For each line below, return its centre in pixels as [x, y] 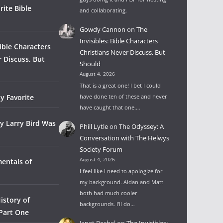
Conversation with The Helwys [125, 138]
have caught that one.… [110, 107]
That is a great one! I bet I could [120, 85]
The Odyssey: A [142, 126]
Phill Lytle [94, 126]
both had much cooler [109, 193]
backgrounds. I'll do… [108, 204]
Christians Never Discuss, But [123, 52]
